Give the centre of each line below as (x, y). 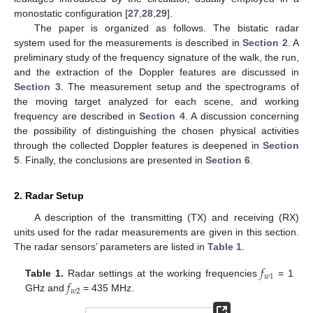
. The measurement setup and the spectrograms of (180, 87)
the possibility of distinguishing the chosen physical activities (156, 131)
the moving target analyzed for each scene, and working (156, 101)
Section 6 (228, 160)
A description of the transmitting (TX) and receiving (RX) (166, 217)
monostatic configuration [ (71, 13)
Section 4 (162, 116)
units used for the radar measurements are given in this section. (156, 232)
